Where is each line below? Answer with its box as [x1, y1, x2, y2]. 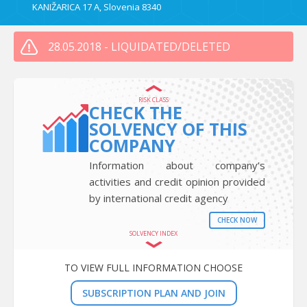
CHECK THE [89, 100, 183, 124]
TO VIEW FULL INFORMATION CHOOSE [64, 260, 243, 274]
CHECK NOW [217, 214, 258, 225]
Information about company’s [89, 158, 266, 172]
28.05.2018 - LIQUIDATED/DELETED [48, 38, 230, 54]
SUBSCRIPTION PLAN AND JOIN [82, 286, 225, 299]
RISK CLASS [138, 95, 169, 104]
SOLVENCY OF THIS [89, 116, 248, 140]
